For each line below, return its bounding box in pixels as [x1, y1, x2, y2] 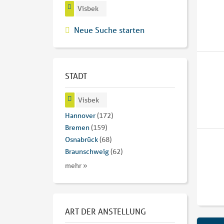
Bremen [65, 123, 89, 132]
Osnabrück [65, 135, 98, 144]
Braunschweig [65, 147, 109, 156]
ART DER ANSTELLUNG [65, 206, 146, 217]
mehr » [65, 161, 87, 170]
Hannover [65, 111, 95, 120]
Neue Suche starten [74, 24, 144, 35]
